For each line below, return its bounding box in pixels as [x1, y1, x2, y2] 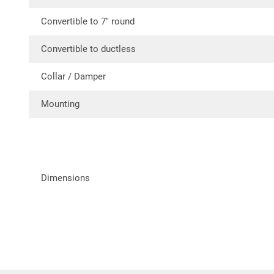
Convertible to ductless [41, 43, 136, 54]
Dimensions [41, 172, 90, 183]
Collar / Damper [41, 71, 106, 82]
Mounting [41, 98, 80, 109]
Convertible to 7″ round [41, 16, 135, 27]
